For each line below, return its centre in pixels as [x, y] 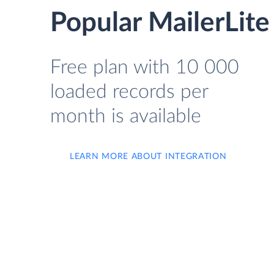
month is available [126, 116]
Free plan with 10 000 [145, 67]
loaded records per [129, 92]
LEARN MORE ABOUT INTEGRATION [148, 157]
